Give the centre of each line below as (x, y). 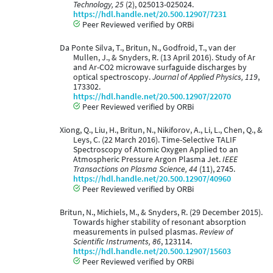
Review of (216, 232)
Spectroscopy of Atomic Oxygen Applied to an (156, 150)
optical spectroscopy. (113, 77)
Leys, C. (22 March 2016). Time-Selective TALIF (155, 140)
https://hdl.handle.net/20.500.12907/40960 (152, 179)
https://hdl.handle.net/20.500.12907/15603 (152, 252)
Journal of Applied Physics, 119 (205, 77)
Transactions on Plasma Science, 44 (135, 169)
